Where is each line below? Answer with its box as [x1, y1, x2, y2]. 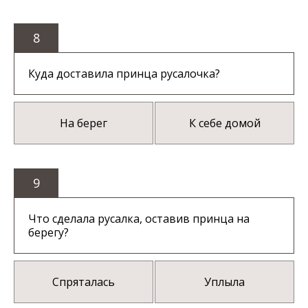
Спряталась [52, 274, 115, 290]
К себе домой [188, 115, 261, 131]
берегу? [28, 225, 69, 241]
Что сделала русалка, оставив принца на [28, 211, 250, 227]
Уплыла [204, 274, 245, 290]
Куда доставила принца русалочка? [28, 66, 220, 82]
